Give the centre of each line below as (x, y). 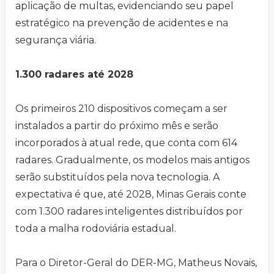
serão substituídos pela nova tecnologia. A (117, 177)
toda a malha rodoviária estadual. (96, 229)
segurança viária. (56, 40)
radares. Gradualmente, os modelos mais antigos (132, 160)
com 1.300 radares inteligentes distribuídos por (129, 212)
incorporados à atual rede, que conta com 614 (126, 143)
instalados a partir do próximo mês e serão (117, 126)
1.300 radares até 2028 (74, 75)
